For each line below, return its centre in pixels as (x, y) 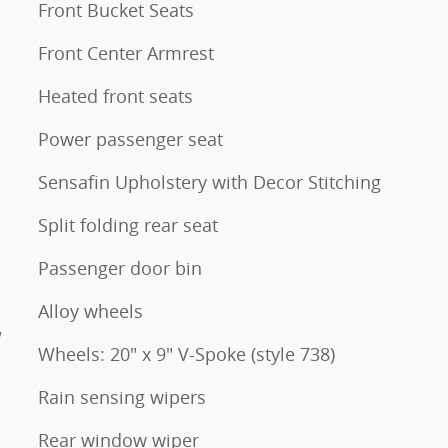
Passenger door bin (120, 267)
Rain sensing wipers (122, 396)
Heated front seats (115, 95)
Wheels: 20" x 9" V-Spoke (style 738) (186, 353)
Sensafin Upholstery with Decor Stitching (209, 181)
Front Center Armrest (126, 52)
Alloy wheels (90, 310)
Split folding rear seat (128, 224)
